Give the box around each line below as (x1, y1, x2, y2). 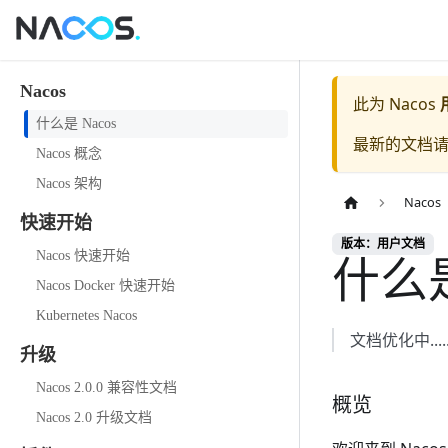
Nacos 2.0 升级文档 (36, 410, 152, 425)
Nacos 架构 (36, 176, 102, 191)
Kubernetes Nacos (36, 308, 137, 323)
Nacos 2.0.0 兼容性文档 (36, 380, 177, 395)
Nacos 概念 (36, 146, 102, 161)
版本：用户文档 (341, 235, 425, 253)
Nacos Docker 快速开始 (36, 278, 175, 293)
